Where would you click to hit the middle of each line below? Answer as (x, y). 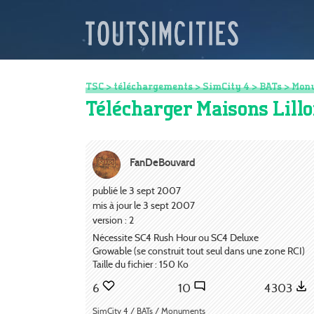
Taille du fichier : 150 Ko (141, 265)
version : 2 (113, 220)
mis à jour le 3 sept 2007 (144, 205)
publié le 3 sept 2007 (137, 190)
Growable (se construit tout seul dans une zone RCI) (199, 251)
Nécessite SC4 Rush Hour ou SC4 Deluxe (176, 238)
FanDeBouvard (163, 162)
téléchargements (153, 87)
